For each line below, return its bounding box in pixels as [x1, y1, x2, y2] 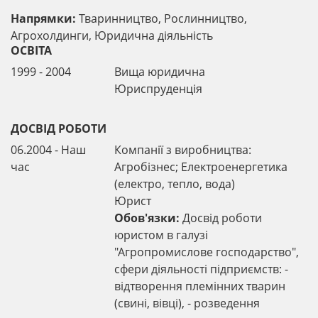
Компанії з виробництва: [114, 141, 252, 158]
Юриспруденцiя [114, 80, 203, 97]
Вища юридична [114, 63, 206, 79]
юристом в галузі [114, 226, 209, 243]
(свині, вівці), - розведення [114, 295, 261, 311]
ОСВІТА [11, 42, 52, 58]
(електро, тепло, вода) [114, 175, 236, 192]
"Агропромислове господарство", [114, 243, 300, 260]
